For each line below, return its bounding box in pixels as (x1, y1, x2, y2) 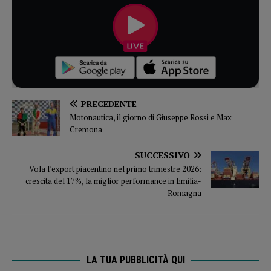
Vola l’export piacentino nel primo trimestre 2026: (29, 163, 201, 175)
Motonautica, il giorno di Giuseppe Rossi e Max (70, 112, 232, 123)
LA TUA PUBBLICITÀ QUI (86, 254, 185, 266)
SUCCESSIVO (135, 149, 190, 162)
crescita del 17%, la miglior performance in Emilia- (25, 175, 201, 187)
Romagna (168, 188, 201, 199)
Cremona (70, 124, 102, 135)
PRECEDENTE (81, 98, 137, 110)
